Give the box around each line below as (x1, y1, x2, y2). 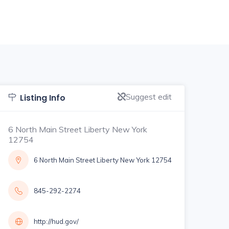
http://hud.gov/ (34, 217, 79, 225)
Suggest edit (126, 91, 172, 102)
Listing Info (20, 91, 65, 104)
